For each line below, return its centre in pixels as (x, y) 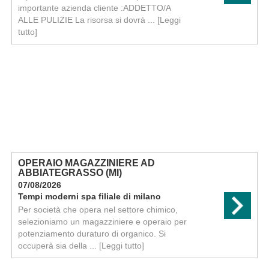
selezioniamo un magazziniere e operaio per (102, 222)
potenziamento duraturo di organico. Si (92, 234)
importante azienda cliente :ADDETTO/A (94, 8)
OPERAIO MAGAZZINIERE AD (86, 163)
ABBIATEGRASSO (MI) (70, 173)
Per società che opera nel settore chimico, (98, 210)
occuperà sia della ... (58, 246)
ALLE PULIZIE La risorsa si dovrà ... (87, 20)
